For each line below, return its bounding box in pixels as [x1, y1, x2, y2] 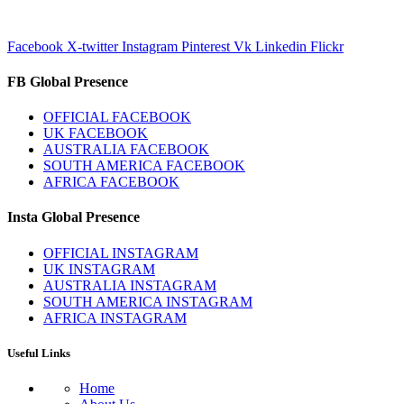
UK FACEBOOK [43, 125, 148, 142]
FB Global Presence [7, 73, 132, 89]
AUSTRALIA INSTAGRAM [43, 277, 216, 293]
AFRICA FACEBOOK [43, 174, 179, 190]
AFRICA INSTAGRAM [43, 309, 187, 326]
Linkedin [255, 38, 307, 54]
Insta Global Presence [7, 209, 143, 225]
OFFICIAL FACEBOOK [43, 109, 191, 125]
